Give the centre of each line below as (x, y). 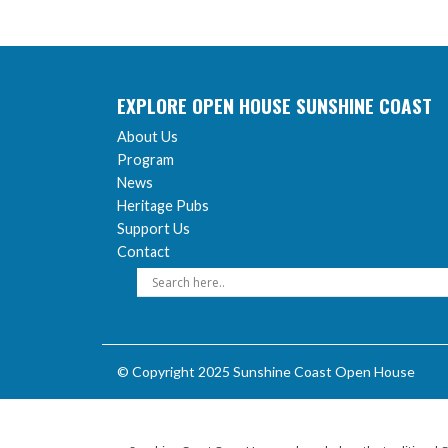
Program (145, 159)
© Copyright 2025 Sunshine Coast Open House (266, 371)
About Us (147, 136)
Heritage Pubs (163, 205)
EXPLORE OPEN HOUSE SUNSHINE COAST (274, 105)
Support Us (153, 228)
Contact (143, 251)
